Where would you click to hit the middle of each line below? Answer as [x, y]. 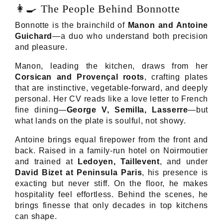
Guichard [34, 36]
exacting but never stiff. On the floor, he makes [111, 183]
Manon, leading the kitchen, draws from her [111, 66]
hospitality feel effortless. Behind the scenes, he [111, 194]
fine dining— [41, 110]
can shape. [36, 216]
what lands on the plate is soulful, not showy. [101, 120]
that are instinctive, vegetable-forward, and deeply [111, 88]
